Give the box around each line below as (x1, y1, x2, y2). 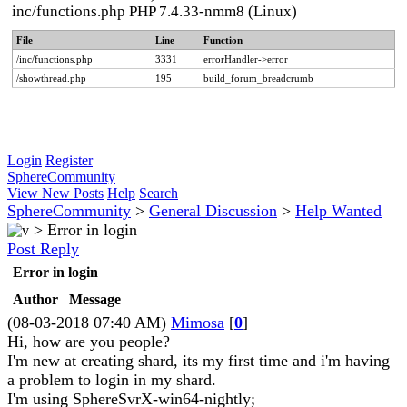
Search (139, 185, 178, 201)
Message (69, 292, 121, 307)
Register (45, 153, 93, 168)
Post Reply (7, 240, 79, 258)
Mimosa (171, 313, 224, 332)
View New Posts (7, 185, 104, 201)
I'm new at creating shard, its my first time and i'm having (7, 352, 390, 370)
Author (13, 292, 58, 307)
